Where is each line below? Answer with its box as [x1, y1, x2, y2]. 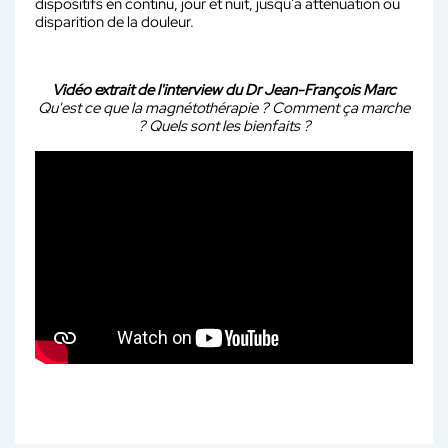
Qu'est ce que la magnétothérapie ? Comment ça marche [38, 97, 410, 118]
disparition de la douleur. [35, 11, 194, 32]
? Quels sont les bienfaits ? [137, 115, 311, 136]
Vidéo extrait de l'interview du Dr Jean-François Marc [52, 79, 396, 100]
